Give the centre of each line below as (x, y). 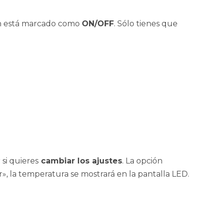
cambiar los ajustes (80, 161)
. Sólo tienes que (146, 24)
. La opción (142, 161)
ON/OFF (98, 24)
